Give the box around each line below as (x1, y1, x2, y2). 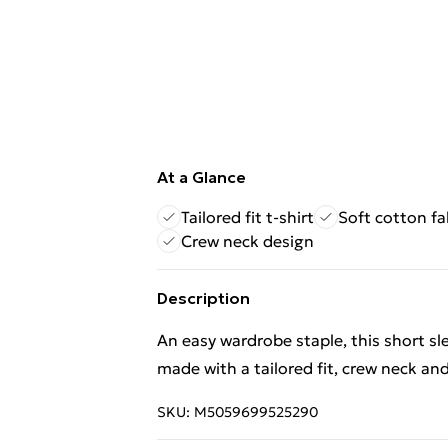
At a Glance (157, 167, 246, 187)
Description (157, 288, 250, 308)
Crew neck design (181, 231, 314, 251)
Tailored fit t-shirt (181, 207, 314, 227)
